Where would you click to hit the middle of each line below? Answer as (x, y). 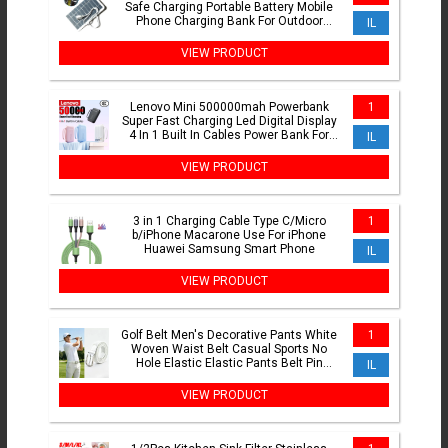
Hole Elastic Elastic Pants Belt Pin (229, 363)
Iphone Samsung (229, 149)
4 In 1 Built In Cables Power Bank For (229, 135)
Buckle (229, 377)
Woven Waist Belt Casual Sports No (229, 349)
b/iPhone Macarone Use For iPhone (229, 235)
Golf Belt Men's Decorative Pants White (229, 335)
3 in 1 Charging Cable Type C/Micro (229, 221)
